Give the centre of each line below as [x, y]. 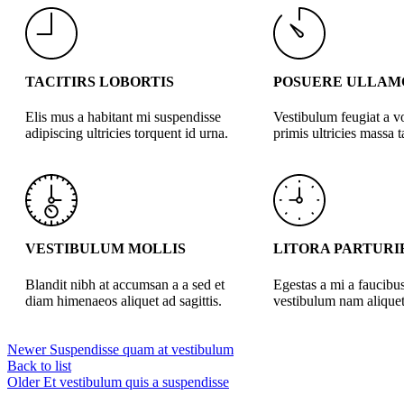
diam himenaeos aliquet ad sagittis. [124, 300]
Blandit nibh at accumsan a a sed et [125, 284]
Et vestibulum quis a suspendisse [136, 381]
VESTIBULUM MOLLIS [106, 249]
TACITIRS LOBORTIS [100, 81]
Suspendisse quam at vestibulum [142, 349]
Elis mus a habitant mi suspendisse [123, 117]
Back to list [39, 365]
